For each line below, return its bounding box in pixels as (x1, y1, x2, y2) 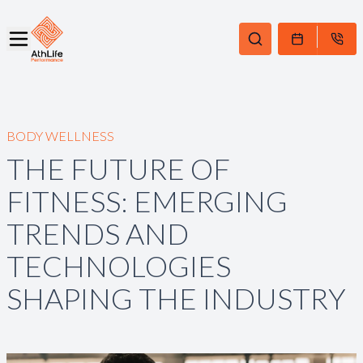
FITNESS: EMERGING (6, 182, 288, 219)
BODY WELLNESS (6, 127, 114, 143)
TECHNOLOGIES (6, 247, 231, 284)
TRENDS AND (6, 215, 189, 251)
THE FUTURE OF (6, 150, 230, 186)
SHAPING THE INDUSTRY (6, 280, 346, 316)
